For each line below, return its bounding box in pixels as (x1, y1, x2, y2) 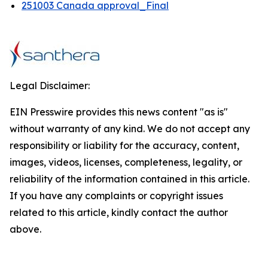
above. (10, 223, 41, 235)
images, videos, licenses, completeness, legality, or (10, 156, 242, 168)
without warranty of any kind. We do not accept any (10, 123, 250, 135)
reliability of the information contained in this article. (10, 173, 249, 185)
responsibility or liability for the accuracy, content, (10, 139, 239, 151)
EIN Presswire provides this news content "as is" (10, 106, 228, 118)
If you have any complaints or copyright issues (10, 190, 223, 202)
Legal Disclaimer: (10, 80, 90, 92)
